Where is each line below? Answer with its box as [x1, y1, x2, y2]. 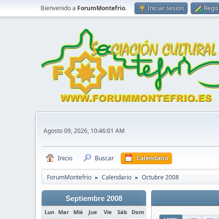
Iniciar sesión [148, 4, 184, 12]
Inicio [58, 154, 72, 162]
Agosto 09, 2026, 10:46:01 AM [44, 126, 125, 135]
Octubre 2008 [142, 173, 179, 181]
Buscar [95, 154, 114, 162]
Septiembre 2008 [66, 195, 122, 202]
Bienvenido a [41, 4, 77, 12]
